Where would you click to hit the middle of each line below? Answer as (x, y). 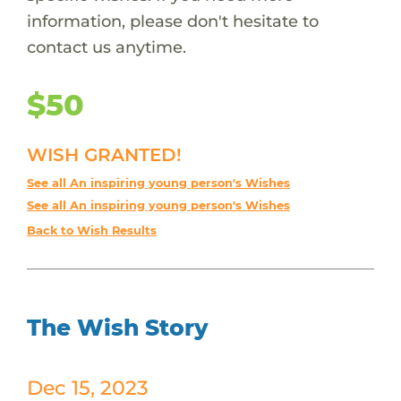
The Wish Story (117, 327)
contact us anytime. (106, 47)
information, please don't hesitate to (172, 21)
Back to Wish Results (91, 230)
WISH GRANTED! (104, 154)
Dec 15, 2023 (87, 387)
